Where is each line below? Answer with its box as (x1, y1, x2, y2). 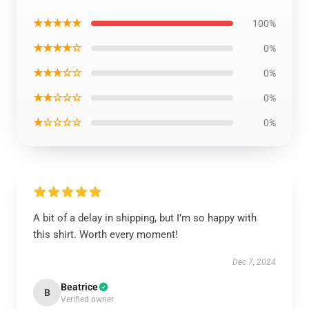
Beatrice (61, 281, 98, 292)
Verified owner (61, 295, 114, 304)
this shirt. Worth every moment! (33, 228, 178, 241)
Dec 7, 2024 (232, 257, 276, 267)
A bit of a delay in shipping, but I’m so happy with (33, 212, 257, 224)
